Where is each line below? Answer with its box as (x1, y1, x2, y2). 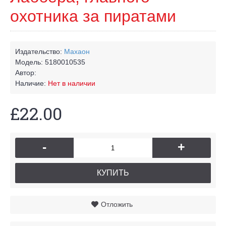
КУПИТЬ (97, 168, 129, 177)
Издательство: (15, 47, 64, 55)
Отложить (100, 200, 133, 208)
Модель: (15, 58, 45, 66)
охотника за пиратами (10, 7, 176, 25)
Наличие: (15, 79, 48, 87)
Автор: (15, 69, 36, 77)
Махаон (64, 47, 90, 55)
